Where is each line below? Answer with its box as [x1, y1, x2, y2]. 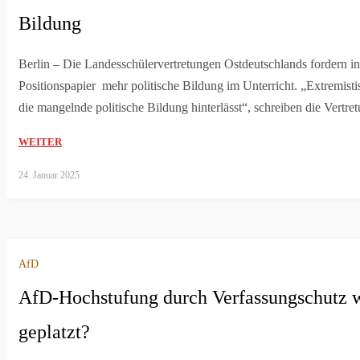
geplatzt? [18, 321, 90, 342]
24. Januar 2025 [18, 169, 80, 181]
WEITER [18, 135, 62, 148]
